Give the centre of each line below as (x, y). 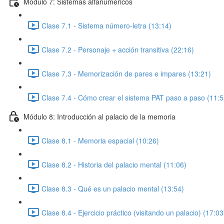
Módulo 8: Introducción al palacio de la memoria (99, 116)
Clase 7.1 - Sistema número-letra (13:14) (106, 25)
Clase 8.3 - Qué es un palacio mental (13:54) (113, 188)
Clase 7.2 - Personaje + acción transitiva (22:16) (118, 49)
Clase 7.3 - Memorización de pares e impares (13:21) (126, 73)
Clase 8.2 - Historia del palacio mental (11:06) (114, 164)
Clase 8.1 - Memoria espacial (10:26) (100, 140)
